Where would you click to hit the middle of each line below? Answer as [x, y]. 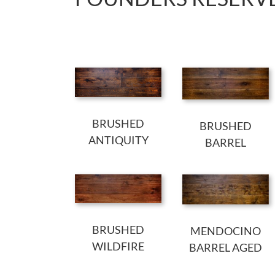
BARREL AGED [225, 247]
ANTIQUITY [118, 140]
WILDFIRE [118, 246]
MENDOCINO [225, 230]
